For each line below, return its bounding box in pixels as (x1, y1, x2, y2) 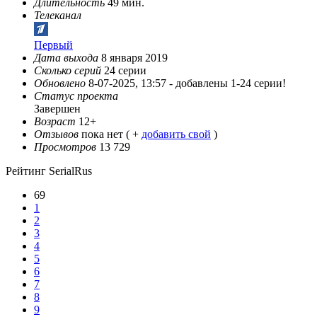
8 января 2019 (98, 52, 168, 64)
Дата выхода (34, 52, 98, 64)
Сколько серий (34, 64, 101, 77)
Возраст (34, 115, 76, 128)
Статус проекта (34, 90, 118, 103)
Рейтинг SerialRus (6, 165, 92, 178)
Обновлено (34, 77, 86, 90)
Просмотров (34, 141, 96, 154)
